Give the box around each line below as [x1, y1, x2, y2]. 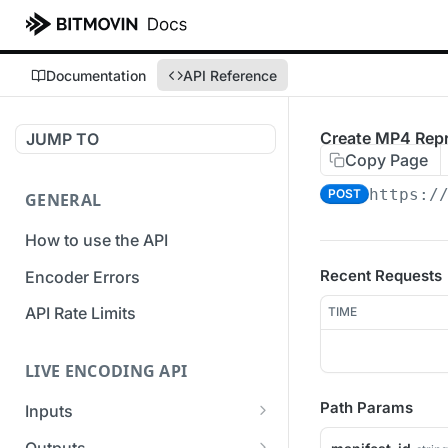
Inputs [25, 401, 73, 422]
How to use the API [25, 229, 168, 250]
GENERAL [25, 189, 102, 211]
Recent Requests [320, 266, 442, 285]
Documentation [46, 66, 146, 84]
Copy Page [345, 150, 428, 170]
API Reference [183, 66, 277, 84]
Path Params [320, 398, 413, 417]
